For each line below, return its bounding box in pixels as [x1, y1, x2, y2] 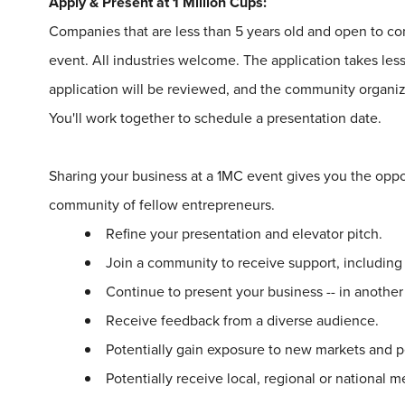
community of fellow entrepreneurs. [49, 194, 275, 216]
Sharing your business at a [49, 165, 217, 187]
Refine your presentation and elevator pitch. [106, 223, 382, 245]
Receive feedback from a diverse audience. [106, 310, 379, 332]
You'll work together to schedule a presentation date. [49, 108, 381, 129]
